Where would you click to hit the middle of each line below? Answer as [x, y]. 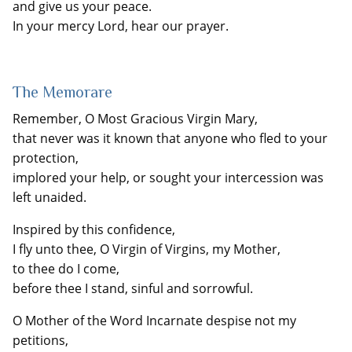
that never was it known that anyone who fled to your [170, 138]
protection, [46, 158]
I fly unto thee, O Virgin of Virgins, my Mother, [147, 249]
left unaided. [49, 197]
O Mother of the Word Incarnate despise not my [154, 321]
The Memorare [62, 92]
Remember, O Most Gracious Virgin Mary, [135, 119]
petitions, [40, 340]
